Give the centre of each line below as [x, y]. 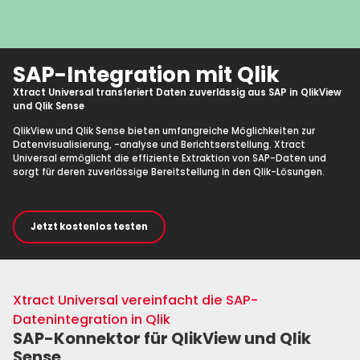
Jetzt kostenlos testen [90, 227]
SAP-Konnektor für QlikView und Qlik [162, 339]
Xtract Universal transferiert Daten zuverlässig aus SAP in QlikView [178, 93]
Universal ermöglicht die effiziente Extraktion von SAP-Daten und [170, 158]
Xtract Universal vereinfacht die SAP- [136, 301]
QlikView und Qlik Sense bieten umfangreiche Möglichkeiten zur [164, 131]
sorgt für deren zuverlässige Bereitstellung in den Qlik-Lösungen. [169, 172]
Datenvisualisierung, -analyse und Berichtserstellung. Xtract [160, 144]
